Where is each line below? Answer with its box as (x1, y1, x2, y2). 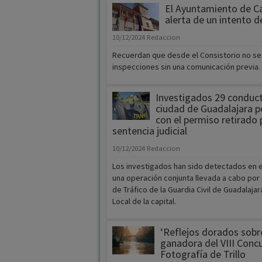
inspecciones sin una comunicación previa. (112, 61, 260, 73)
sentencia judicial (112, 124, 187, 138)
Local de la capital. (112, 196, 176, 207)
